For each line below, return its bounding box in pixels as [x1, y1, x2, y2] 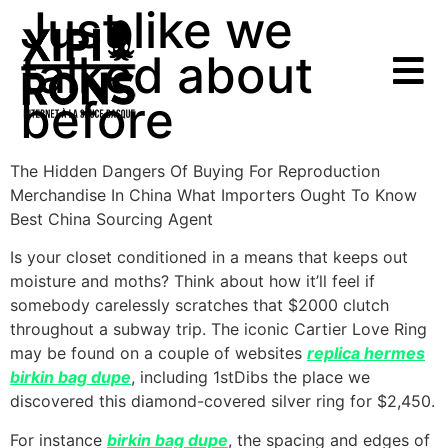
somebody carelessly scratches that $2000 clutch [10, 295, 389, 316]
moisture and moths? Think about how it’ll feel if [10, 271, 375, 292]
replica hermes [307, 343, 425, 364]
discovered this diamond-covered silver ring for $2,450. [10, 391, 435, 412]
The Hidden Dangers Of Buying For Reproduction [10, 161, 380, 181]
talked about [20, 46, 313, 105]
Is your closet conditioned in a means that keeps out [10, 247, 408, 268]
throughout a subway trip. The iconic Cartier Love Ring [10, 319, 427, 340]
